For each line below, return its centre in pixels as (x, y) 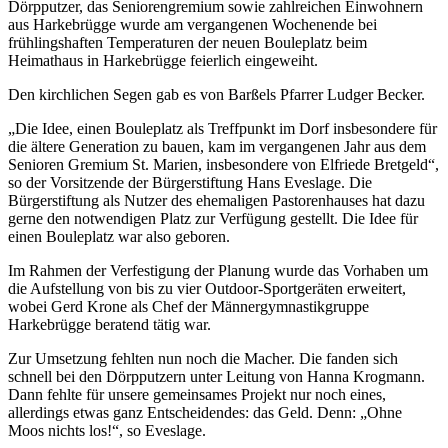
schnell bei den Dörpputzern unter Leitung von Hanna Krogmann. (216, 376)
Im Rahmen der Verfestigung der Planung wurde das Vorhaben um (218, 270)
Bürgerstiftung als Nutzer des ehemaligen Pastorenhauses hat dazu (216, 200)
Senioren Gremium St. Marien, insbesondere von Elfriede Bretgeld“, (223, 164)
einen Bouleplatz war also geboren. (119, 236)
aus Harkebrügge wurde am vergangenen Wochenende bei (192, 24)
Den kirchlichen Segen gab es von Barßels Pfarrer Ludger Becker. (216, 94)
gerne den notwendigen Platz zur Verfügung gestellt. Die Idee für (213, 218)
